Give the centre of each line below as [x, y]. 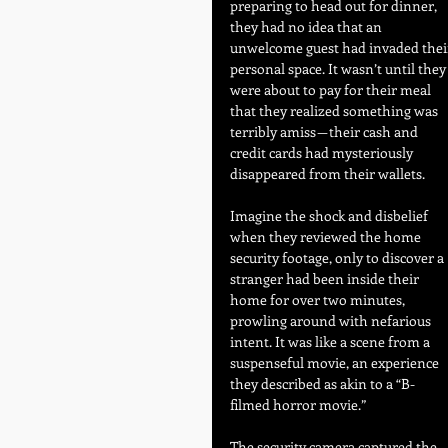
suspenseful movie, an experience [336, 362]
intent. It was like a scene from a [331, 341]
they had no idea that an [307, 26]
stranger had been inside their [326, 278]
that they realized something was [335, 110]
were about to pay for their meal [332, 89]
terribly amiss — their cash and [325, 131]
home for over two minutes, [319, 299]
